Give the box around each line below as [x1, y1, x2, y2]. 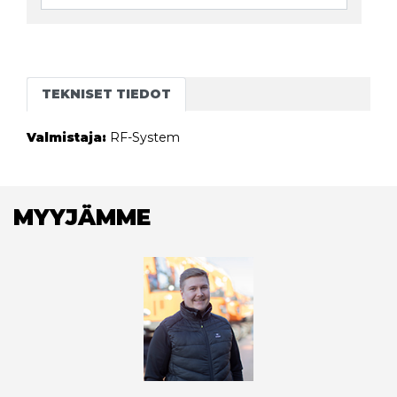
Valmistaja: [27, 128, 106, 145]
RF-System [110, 128, 180, 145]
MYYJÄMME [13, 203, 151, 230]
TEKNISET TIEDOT [42, 85, 171, 102]
